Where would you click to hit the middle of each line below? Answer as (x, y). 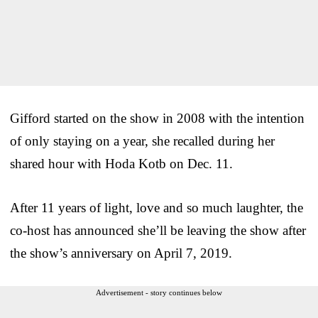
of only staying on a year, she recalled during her (142, 141)
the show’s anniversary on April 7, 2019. (121, 253)
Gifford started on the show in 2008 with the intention (157, 118)
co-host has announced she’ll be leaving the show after (158, 230)
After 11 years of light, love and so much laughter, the (157, 207)
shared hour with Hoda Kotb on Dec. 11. (121, 163)
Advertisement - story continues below (159, 292)
